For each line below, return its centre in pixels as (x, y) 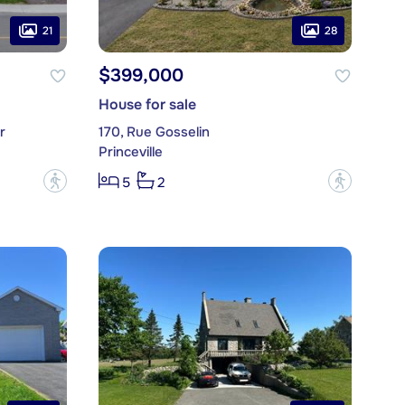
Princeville (130, 152)
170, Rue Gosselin (154, 132)
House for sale (147, 105)
